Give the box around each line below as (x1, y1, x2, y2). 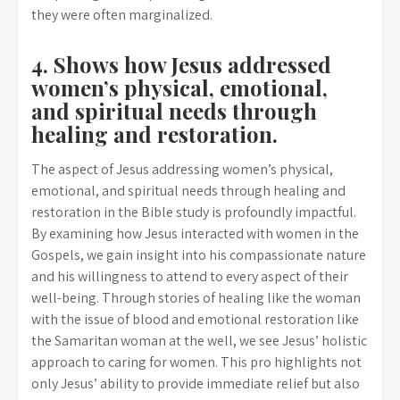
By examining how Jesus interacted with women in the (31, 224, 359, 243)
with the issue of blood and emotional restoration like (31, 310, 359, 329)
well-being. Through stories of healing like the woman (31, 288, 361, 307)
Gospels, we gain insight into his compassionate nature (31, 246, 366, 264)
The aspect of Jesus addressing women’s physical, (31, 160, 333, 179)
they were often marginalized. (31, 5, 212, 24)
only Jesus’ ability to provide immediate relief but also (31, 374, 360, 393)
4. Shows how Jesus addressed (31, 50, 331, 79)
